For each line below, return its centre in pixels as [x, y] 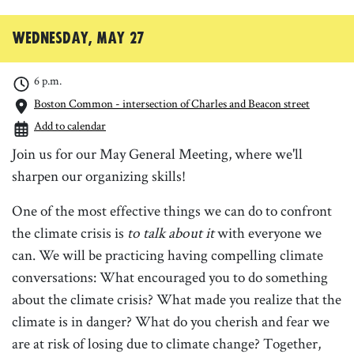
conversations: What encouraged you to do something [170, 277]
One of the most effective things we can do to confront [172, 210]
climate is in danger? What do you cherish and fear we [171, 321]
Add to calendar [70, 126]
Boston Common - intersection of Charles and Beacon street [172, 103]
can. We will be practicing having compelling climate [168, 254]
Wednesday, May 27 [78, 39]
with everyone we [268, 232]
